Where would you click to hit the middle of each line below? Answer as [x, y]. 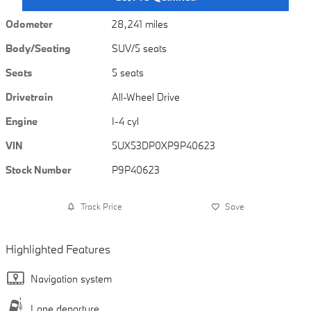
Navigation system [71, 278]
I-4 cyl [126, 121]
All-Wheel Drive [146, 96]
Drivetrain [29, 96]
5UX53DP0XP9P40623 [164, 145]
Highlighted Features [58, 249]
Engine [22, 121]
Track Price [101, 207]
